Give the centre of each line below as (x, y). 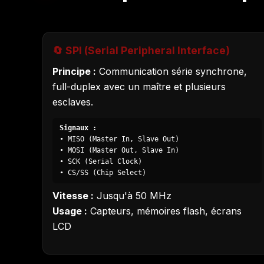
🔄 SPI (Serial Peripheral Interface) (141, 50)
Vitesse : (73, 196)
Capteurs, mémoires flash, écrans (164, 211)
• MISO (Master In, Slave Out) (119, 139)
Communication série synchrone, (171, 71)
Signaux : (78, 128)
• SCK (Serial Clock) (101, 162)
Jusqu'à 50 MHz (133, 196)
